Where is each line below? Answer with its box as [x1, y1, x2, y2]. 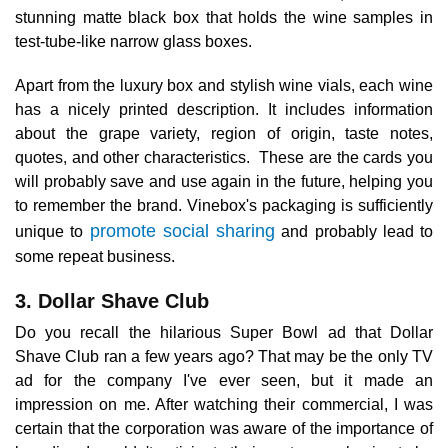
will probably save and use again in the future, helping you [15, 173, 433, 191]
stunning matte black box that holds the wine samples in [15, 9, 433, 27]
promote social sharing [89, 221, 275, 242]
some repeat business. [15, 248, 175, 266]
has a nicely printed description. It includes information [15, 101, 433, 119]
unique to [15, 223, 90, 241]
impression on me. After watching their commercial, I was [15, 396, 433, 414]
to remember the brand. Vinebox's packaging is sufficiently [15, 197, 433, 215]
